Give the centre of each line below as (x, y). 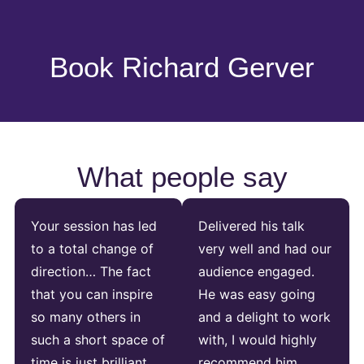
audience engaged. (256, 272)
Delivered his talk (251, 226)
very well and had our (265, 249)
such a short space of (97, 340)
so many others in (85, 317)
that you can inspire (91, 295)
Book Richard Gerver (182, 67)
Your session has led (93, 226)
